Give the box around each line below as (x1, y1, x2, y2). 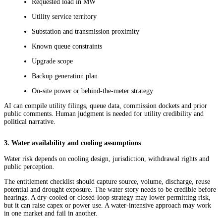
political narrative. (4, 118, 55, 126)
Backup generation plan (32, 72, 98, 80)
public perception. (4, 163, 55, 171)
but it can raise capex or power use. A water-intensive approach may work (4, 202, 211, 210)
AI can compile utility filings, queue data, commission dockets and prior (4, 102, 207, 110)
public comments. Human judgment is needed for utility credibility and (4, 110, 204, 118)
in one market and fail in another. (4, 210, 98, 218)
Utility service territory (32, 13, 97, 21)
